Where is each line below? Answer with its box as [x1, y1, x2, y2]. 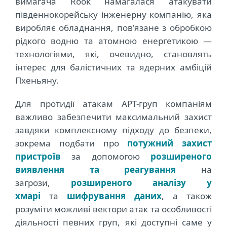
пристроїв [15, 150, 61, 163]
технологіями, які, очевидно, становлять [15, 48, 212, 60]
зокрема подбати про [15, 137, 128, 149]
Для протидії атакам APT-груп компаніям [15, 98, 212, 110]
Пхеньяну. [15, 74, 59, 87]
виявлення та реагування [15, 164, 176, 176]
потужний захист [127, 137, 212, 149]
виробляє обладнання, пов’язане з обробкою [15, 22, 212, 34]
